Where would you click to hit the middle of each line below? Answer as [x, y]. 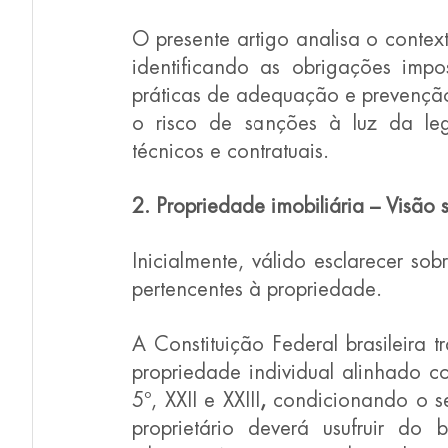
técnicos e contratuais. [230, 152]
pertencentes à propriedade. [257, 290]
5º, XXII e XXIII [196, 401]
